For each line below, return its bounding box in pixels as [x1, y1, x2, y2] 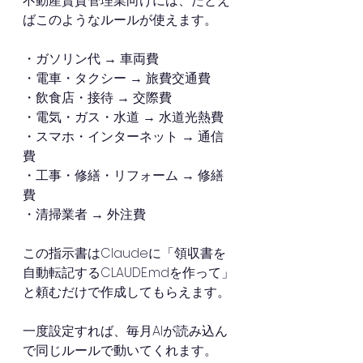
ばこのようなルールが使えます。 [23, 11, 217, 29]
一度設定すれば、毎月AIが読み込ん [23, 322, 228, 340]
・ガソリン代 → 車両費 [23, 49, 162, 68]
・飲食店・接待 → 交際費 [23, 88, 175, 107]
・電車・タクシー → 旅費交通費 [23, 69, 214, 88]
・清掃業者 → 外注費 [23, 205, 146, 224]
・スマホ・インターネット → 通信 [23, 127, 224, 146]
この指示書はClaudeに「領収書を [23, 244, 226, 263]
